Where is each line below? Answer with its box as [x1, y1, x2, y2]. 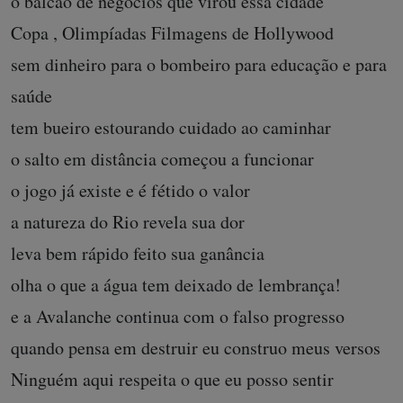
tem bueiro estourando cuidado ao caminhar [11, 115, 331, 140]
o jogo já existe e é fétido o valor [11, 178, 250, 203]
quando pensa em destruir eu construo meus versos [11, 336, 381, 361]
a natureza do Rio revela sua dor [11, 210, 245, 235]
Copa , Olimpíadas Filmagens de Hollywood [11, 21, 334, 46]
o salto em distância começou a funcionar [11, 147, 314, 172]
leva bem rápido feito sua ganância [11, 241, 264, 266]
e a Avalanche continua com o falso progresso [11, 304, 345, 329]
